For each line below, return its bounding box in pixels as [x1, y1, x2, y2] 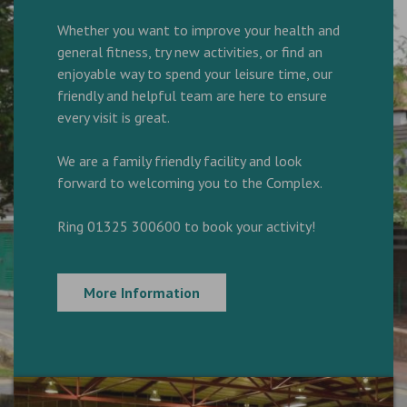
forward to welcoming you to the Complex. [57, 174, 323, 193]
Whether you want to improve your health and [57, 21, 340, 40]
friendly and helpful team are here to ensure [57, 86, 327, 105]
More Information [84, 283, 200, 303]
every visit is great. [57, 108, 170, 127]
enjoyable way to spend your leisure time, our [57, 65, 333, 84]
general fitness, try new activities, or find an [57, 43, 323, 62]
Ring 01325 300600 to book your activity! [57, 217, 315, 236]
